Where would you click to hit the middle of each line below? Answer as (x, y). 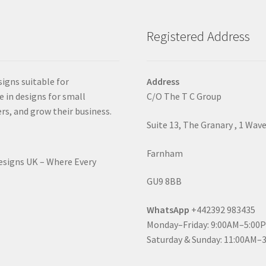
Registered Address (199, 37)
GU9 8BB (164, 181)
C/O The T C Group (184, 96)
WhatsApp (169, 210)
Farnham (165, 153)
